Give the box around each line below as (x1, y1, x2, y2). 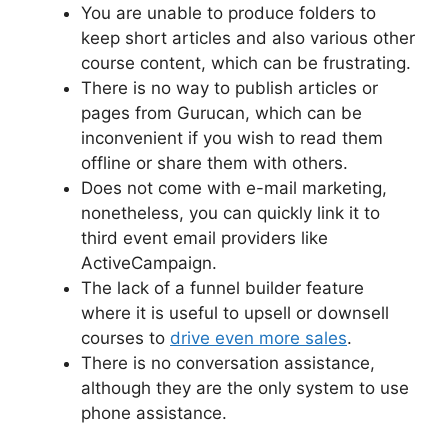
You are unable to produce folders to (81, 3, 376, 24)
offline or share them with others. (81, 153, 348, 174)
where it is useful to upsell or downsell (81, 303, 389, 324)
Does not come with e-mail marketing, (81, 178, 387, 199)
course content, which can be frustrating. (81, 53, 411, 74)
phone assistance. (81, 403, 227, 424)
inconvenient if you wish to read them (81, 128, 383, 149)
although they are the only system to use (81, 378, 409, 399)
